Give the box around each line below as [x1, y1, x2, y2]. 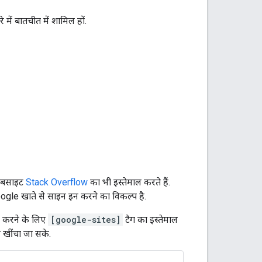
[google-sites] [50, 213, 120, 225]
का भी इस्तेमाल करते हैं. [88, 176, 170, 188]
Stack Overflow [26, 176, 88, 188]
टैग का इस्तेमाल [123, 213, 178, 225]
